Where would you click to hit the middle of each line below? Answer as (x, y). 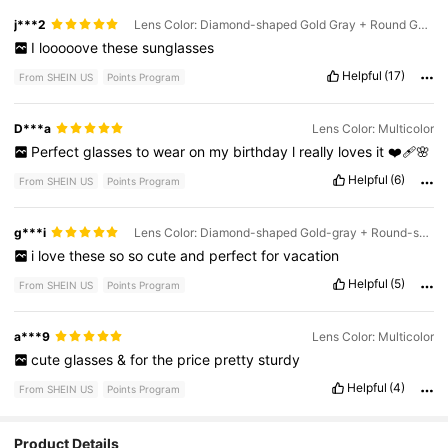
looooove (70, 47)
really (318, 151)
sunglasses (177, 47)
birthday (262, 151)
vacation (310, 255)
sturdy (278, 359)
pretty (235, 359)
